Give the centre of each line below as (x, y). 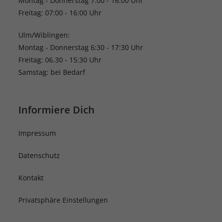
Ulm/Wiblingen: (44, 35)
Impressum (37, 133)
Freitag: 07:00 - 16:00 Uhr (60, 13)
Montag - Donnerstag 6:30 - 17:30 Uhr (81, 47)
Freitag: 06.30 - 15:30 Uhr (60, 60)
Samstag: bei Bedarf (52, 72)
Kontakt (31, 178)
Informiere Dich (57, 110)
